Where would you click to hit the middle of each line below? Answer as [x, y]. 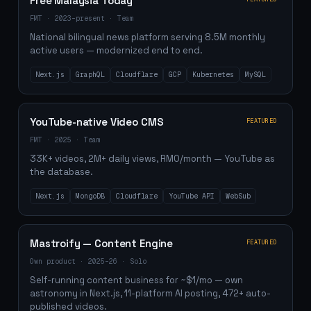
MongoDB [90, 196]
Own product [53, 261]
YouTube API [192, 196]
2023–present [80, 18]
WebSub [238, 196]
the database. [61, 172]
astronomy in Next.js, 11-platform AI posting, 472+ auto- [150, 293]
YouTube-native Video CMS [97, 122]
